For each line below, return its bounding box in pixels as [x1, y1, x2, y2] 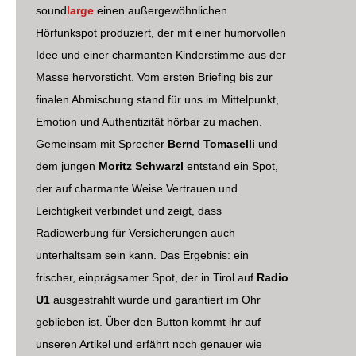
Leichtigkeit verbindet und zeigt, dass [36, 204, 222, 218]
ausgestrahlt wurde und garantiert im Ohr [50, 293, 261, 307]
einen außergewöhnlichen [94, 4, 227, 17]
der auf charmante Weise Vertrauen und [36, 182, 238, 195]
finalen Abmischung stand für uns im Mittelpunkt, [36, 93, 279, 106]
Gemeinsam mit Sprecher [36, 137, 168, 151]
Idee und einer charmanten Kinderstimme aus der [36, 48, 286, 62]
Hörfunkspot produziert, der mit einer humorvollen [36, 26, 286, 40]
